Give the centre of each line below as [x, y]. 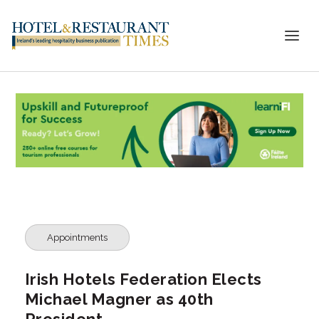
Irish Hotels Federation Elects [143, 279]
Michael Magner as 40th [119, 299]
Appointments [77, 237]
